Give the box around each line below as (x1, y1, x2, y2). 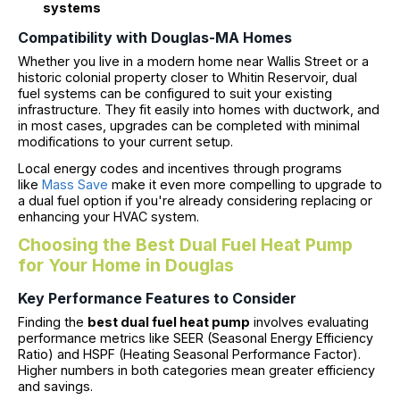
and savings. (18, 378, 93, 394)
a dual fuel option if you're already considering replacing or (18, 192, 372, 208)
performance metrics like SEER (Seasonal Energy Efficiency (18, 329, 373, 346)
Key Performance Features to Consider (18, 288, 296, 307)
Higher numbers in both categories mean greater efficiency (18, 362, 375, 378)
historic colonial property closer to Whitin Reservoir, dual (18, 70, 357, 86)
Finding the (18, 313, 87, 329)
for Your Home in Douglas (18, 254, 234, 276)
